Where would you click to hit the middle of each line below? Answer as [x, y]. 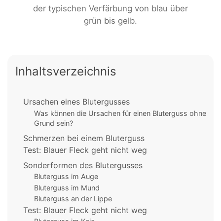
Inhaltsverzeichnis [66, 72]
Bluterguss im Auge [66, 177]
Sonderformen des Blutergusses [83, 165]
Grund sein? [53, 123]
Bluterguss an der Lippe [73, 199]
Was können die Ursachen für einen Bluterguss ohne [120, 113]
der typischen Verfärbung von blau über [110, 8]
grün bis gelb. [110, 21]
